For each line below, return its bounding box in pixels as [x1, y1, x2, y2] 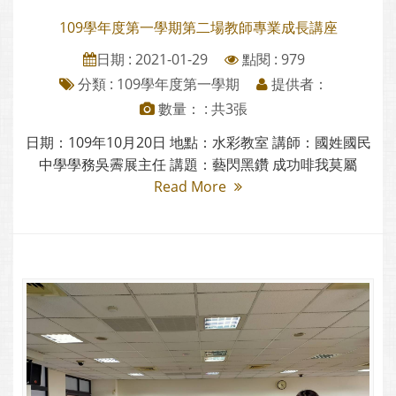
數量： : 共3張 [155, 98, 247, 118]
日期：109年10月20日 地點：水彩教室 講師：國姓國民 [25, 132, 371, 152]
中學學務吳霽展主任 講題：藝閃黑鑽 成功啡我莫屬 [39, 154, 357, 174]
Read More [154, 176, 230, 196]
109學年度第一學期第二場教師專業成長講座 [58, 17, 338, 37]
